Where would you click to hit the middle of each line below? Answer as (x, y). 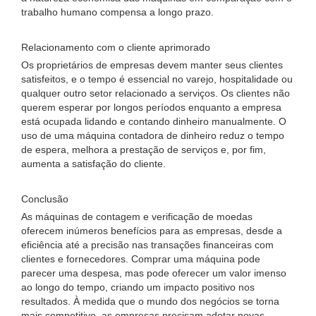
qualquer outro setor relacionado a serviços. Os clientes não (156, 93)
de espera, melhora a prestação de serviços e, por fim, (144, 150)
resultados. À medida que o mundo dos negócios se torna (150, 301)
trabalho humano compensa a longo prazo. (117, 12)
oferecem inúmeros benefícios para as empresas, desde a (152, 231)
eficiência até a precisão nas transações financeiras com (147, 245)
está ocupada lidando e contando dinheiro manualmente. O (154, 121)
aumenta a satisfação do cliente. (93, 164)
